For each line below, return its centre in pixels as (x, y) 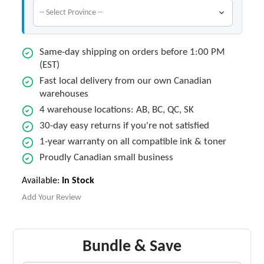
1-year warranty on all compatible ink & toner (133, 142)
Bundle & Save (132, 247)
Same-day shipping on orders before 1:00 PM (133, 52)
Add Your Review (52, 198)
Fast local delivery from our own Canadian (126, 81)
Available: (41, 181)
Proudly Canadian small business (107, 158)
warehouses (64, 94)
